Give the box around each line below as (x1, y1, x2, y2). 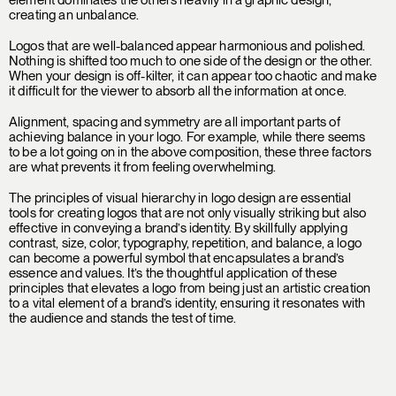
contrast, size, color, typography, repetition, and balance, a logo (9, 234, 362, 251)
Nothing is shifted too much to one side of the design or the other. (9, 52, 373, 69)
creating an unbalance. (9, 6, 140, 23)
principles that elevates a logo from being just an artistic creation (9, 279, 371, 296)
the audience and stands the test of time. (9, 309, 237, 326)
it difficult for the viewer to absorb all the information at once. (9, 82, 346, 99)
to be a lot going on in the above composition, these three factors (9, 143, 371, 160)
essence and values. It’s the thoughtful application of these (9, 264, 337, 281)
